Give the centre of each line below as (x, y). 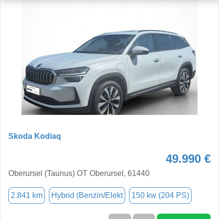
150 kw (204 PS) (160, 195)
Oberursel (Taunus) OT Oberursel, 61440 (79, 173)
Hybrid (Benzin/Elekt (87, 195)
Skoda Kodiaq (35, 136)
